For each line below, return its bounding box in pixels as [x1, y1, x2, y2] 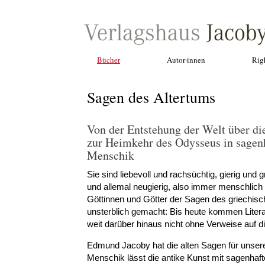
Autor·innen [167, 54, 205, 65]
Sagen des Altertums [87, 87, 215, 107]
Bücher [97, 54, 120, 65]
